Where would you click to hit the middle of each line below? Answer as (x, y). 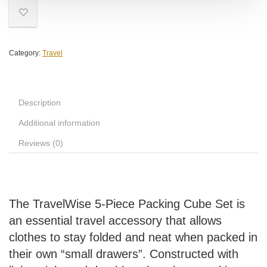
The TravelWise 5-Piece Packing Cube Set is (127, 204)
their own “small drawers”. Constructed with (124, 254)
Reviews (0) (41, 143)
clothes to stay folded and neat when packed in (133, 237)
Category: (26, 53)
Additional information (59, 123)
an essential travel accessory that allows (115, 221)
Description (40, 103)
